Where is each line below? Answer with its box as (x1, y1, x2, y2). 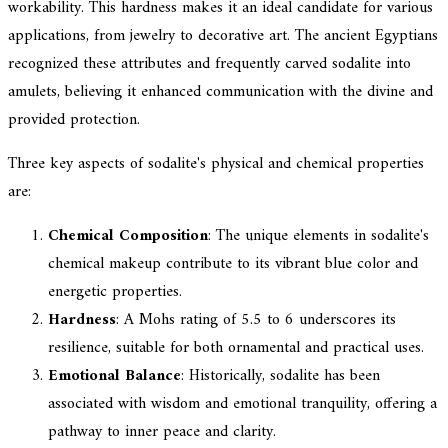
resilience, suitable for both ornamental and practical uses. (48, 333, 424, 362)
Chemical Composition (48, 221, 208, 250)
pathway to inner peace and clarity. (48, 417, 276, 446)
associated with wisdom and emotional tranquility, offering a (48, 389, 437, 418)
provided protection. (8, 105, 140, 134)
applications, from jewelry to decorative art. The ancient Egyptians (8, 21, 438, 50)
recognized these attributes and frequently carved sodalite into (8, 49, 411, 78)
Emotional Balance (48, 361, 181, 390)
